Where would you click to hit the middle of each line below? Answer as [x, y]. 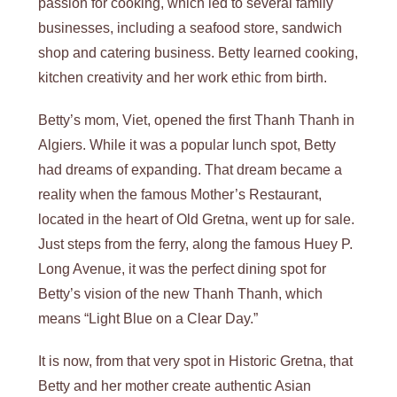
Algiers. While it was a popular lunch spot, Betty [187, 144]
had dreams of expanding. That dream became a [191, 169]
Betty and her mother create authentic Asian [175, 385]
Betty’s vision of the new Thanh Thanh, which [181, 293]
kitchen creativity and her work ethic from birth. [183, 77]
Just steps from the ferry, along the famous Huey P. [196, 244]
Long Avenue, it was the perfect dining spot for [183, 269]
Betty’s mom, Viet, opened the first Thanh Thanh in [197, 120]
